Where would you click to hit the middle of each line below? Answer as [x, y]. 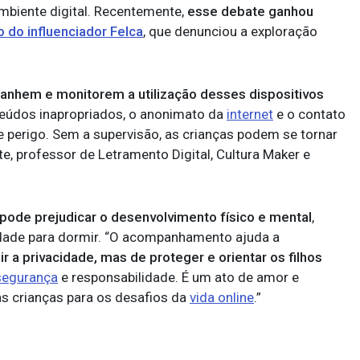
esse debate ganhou [250, 11]
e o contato [309, 114]
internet [250, 114]
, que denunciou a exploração [230, 31]
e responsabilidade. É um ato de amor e [178, 277]
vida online [222, 297]
